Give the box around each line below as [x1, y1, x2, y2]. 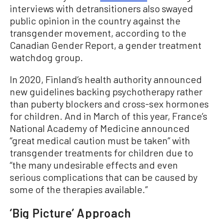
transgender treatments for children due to [10, 146, 193, 158]
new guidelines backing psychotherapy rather [10, 85, 202, 97]
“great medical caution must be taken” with [10, 134, 190, 146]
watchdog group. [10, 51, 83, 63]
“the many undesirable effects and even [10, 158, 178, 171]
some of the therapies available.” [10, 183, 148, 195]
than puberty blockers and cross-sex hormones [10, 97, 209, 109]
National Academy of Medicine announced [10, 122, 190, 134]
